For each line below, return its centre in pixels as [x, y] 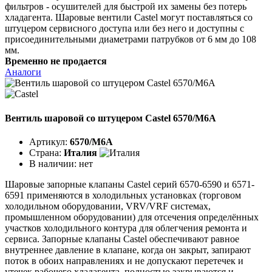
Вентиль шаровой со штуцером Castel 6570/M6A [110, 118]
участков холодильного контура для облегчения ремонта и [126, 228]
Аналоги [23, 72]
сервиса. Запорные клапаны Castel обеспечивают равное [122, 239]
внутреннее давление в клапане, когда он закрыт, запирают [128, 250]
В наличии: [54, 163]
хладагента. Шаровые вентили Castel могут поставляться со [129, 18]
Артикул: [49, 141]
